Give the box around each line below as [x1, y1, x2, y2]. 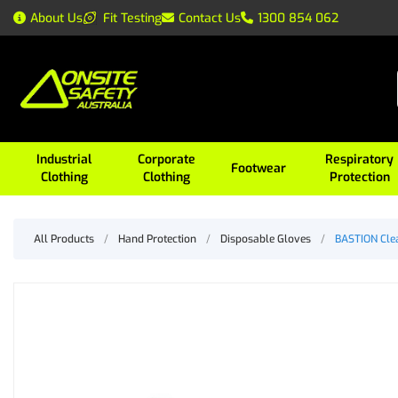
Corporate [138, 151, 196, 168]
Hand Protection [118, 232, 196, 246]
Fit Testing [103, 9, 162, 27]
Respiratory [325, 151, 394, 168]
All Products [34, 232, 94, 246]
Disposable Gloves [220, 232, 311, 246]
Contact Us [179, 9, 241, 27]
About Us [30, 9, 83, 27]
